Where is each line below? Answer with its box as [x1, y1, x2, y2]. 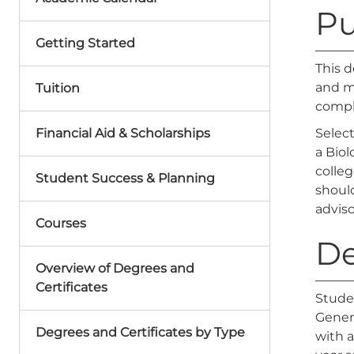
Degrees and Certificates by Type [36, 325, 245, 340]
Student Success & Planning [36, 171, 215, 186]
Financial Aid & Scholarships [36, 126, 210, 141]
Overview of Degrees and [36, 261, 194, 276]
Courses [36, 216, 86, 231]
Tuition [36, 81, 80, 96]
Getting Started [36, 36, 135, 51]
